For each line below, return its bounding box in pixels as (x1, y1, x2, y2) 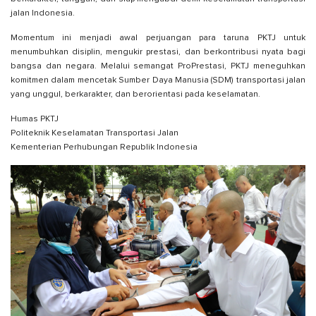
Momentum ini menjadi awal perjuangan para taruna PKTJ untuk (11, 34, 305, 43)
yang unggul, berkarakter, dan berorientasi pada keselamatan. (11, 90, 260, 99)
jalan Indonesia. (11, 9, 75, 18)
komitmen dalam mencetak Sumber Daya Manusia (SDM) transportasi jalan (11, 76, 305, 85)
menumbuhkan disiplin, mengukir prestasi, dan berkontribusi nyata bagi (11, 48, 305, 57)
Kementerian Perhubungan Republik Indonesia (11, 143, 197, 152)
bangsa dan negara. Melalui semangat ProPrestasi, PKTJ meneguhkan (11, 62, 305, 71)
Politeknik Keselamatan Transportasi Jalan (11, 129, 178, 138)
